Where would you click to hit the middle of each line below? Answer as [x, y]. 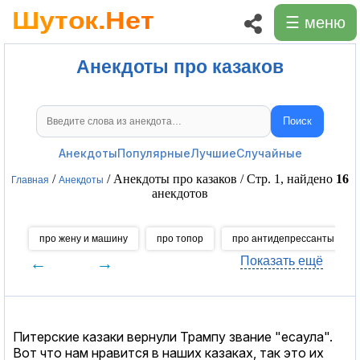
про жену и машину [84, 238]
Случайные [269, 153]
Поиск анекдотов [226, 127]
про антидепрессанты [283, 238]
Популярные [153, 153]
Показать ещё [281, 260]
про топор [180, 238]
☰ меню [315, 22]
